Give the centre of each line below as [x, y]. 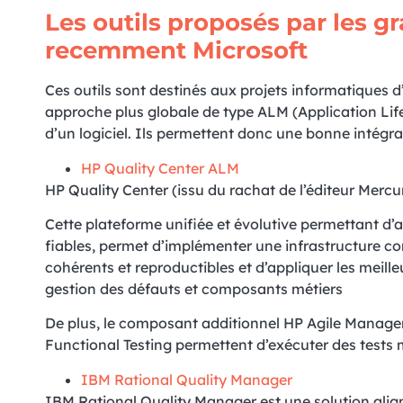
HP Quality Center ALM [160, 168]
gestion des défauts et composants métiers [194, 289]
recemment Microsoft [176, 51]
